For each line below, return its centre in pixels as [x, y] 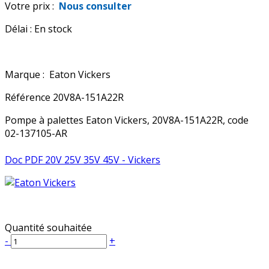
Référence [29, 98]
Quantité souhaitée [48, 228]
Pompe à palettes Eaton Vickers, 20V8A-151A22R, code [127, 120]
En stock [53, 29]
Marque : [26, 75]
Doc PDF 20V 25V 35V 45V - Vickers [83, 160]
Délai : [18, 29]
